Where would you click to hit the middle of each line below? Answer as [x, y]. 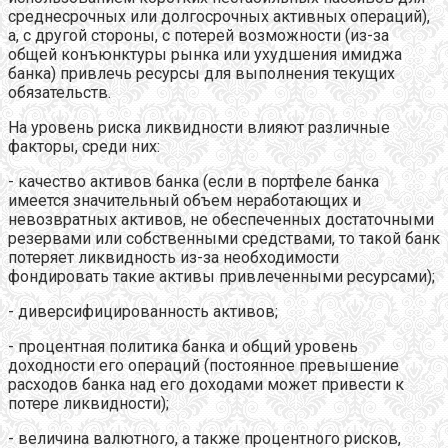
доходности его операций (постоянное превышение [203, 365]
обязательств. [59, 92]
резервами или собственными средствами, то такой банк [224, 238]
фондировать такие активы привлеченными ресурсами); [221, 276]
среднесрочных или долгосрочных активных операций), [219, 16]
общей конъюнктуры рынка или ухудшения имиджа [205, 54]
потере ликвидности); [88, 403]
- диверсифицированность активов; [143, 311]
